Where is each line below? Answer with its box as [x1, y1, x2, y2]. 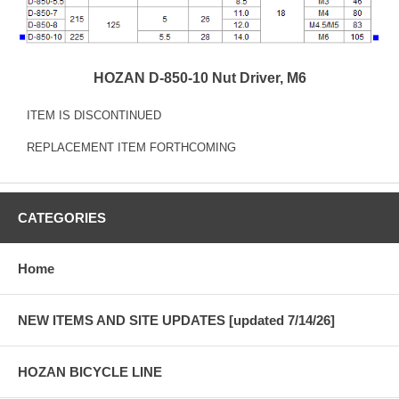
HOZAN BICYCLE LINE [18, 363, 162, 379]
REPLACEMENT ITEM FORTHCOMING [27, 140, 236, 154]
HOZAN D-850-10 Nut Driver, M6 [93, 69, 306, 85]
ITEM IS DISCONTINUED [27, 108, 161, 122]
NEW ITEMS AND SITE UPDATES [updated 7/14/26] [18, 312, 335, 328]
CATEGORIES [18, 209, 106, 225]
